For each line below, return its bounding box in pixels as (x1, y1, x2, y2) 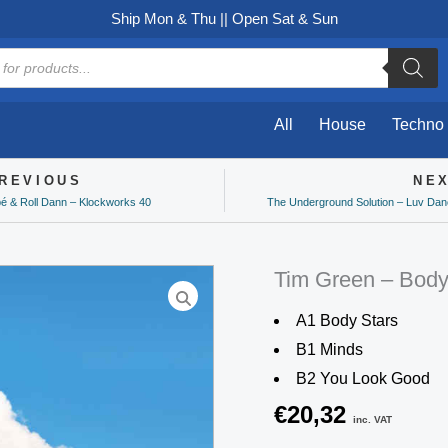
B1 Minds (296, 341, 363, 358)
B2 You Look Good (296, 370, 430, 387)
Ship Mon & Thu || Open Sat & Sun (110, 10, 338, 27)
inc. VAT (353, 414, 392, 425)
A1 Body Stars (296, 312, 398, 329)
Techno (392, 116, 444, 133)
